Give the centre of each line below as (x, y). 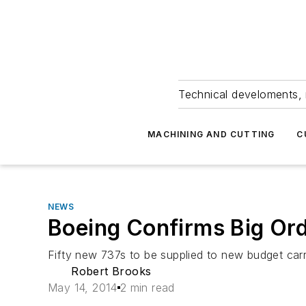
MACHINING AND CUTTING (211, 134)
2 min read (147, 288)
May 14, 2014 (83, 288)
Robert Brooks (111, 271)
